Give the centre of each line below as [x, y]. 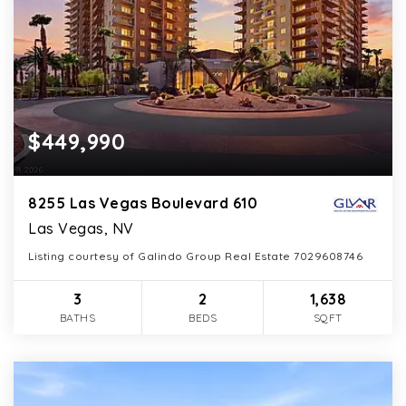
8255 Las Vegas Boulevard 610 [143, 203]
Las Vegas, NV [81, 228]
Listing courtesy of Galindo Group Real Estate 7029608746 [195, 256]
